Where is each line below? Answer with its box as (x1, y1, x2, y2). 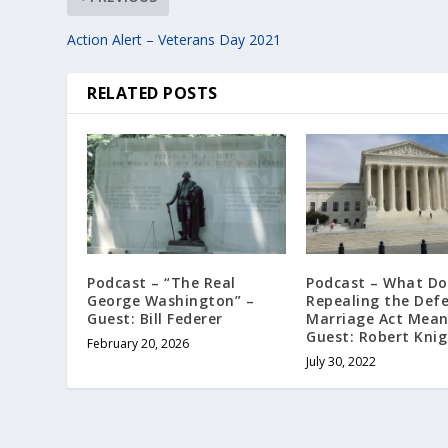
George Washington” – (87, 290, 255, 310)
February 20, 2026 (87, 334, 190, 352)
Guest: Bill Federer (87, 308, 223, 328)
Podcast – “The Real (87, 272, 236, 292)
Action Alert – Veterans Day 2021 (67, 30, 282, 50)
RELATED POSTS (87, 82, 218, 105)
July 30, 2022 (306, 352, 376, 370)
